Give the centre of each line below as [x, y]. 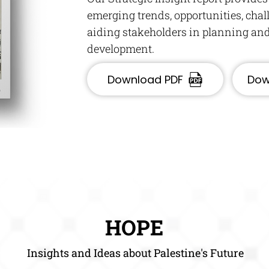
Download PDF [145, 79]
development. [121, 49]
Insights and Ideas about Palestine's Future [135, 253]
